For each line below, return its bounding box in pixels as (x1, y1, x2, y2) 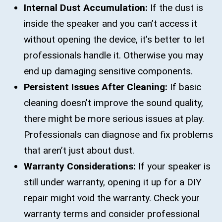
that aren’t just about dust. (24, 145, 134, 157)
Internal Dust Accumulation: (24, 2, 148, 14)
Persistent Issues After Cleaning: (24, 81, 170, 93)
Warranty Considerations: (24, 161, 136, 172)
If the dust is (148, 2, 203, 14)
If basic (170, 81, 201, 93)
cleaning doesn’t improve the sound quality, (24, 97, 203, 109)
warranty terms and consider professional (24, 208, 200, 220)
